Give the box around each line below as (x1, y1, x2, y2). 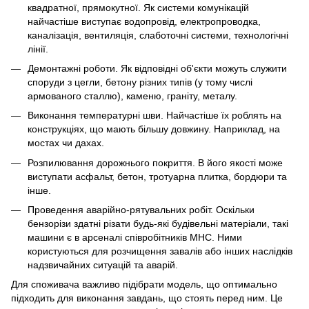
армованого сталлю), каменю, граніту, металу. (28, 90, 237, 101)
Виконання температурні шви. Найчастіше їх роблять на (28, 110, 281, 121)
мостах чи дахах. (28, 137, 104, 149)
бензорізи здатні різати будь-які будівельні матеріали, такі (28, 218, 288, 230)
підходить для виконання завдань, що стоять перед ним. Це (11, 292, 283, 304)
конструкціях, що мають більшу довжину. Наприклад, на (28, 123, 280, 135)
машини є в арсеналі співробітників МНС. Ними (28, 232, 242, 243)
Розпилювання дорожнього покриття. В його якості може (28, 157, 283, 168)
